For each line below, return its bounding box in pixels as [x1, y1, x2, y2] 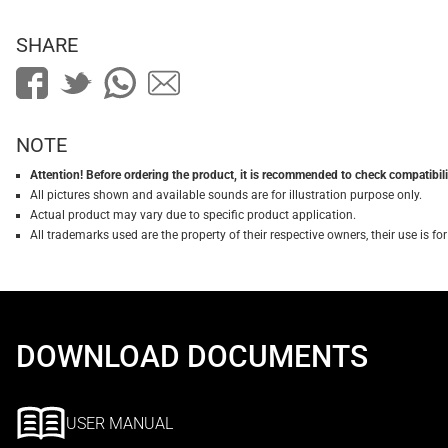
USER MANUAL [66, 414, 173, 433]
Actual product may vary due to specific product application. [30, 208, 356, 222]
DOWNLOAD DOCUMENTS [16, 339, 368, 374]
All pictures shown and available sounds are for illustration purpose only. [30, 188, 422, 202]
